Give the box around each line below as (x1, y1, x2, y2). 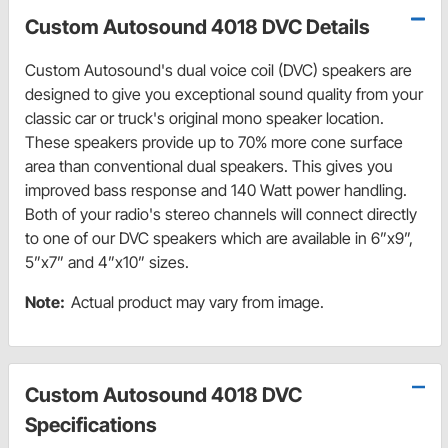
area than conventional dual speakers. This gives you (25, 155, 393, 176)
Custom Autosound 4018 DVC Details (25, 14, 370, 39)
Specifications (25, 412, 157, 437)
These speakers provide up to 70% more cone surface (25, 131, 403, 152)
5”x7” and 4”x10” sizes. (25, 251, 189, 272)
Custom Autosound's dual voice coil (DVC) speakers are (25, 59, 412, 80)
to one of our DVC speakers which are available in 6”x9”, (25, 227, 413, 248)
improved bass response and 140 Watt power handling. (25, 179, 407, 200)
